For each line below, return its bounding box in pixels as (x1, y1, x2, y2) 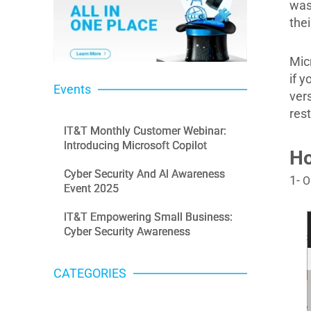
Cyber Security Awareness (64, 225, 191, 239)
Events (53, 82, 92, 97)
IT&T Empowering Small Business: (64, 210, 233, 224)
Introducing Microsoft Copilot (64, 139, 208, 153)
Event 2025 (64, 182, 119, 196)
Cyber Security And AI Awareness (64, 167, 226, 181)
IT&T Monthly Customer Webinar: (64, 124, 227, 138)
